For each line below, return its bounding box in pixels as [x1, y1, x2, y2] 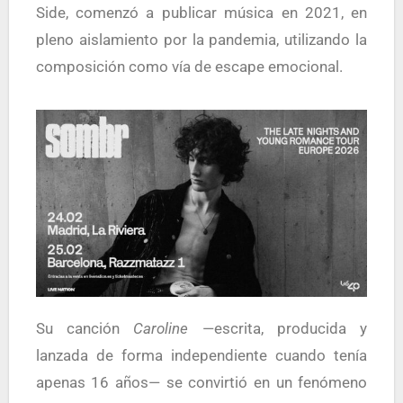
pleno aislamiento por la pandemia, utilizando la [35, 31, 368, 49]
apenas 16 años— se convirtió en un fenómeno [35, 372, 368, 391]
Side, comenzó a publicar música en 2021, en [35, 4, 368, 22]
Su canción [44, 318, 134, 337]
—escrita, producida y [188, 318, 368, 337]
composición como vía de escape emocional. [35, 58, 343, 76]
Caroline [133, 318, 189, 337]
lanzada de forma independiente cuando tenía [35, 345, 368, 364]
